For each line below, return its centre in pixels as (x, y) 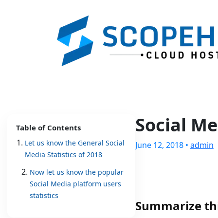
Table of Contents (48, 127)
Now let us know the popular (77, 172)
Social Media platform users (75, 184)
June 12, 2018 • (163, 145)
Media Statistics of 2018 (64, 154)
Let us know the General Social (75, 143)
